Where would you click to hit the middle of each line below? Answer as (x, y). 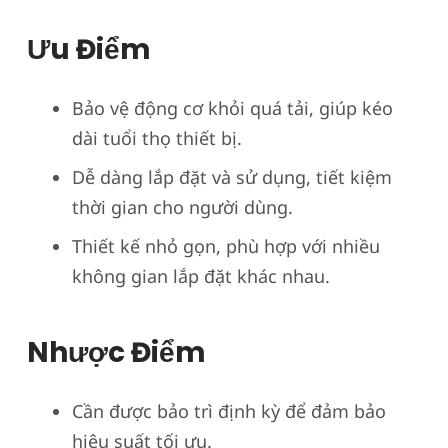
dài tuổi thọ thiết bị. (157, 137)
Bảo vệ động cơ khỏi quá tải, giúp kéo (232, 107)
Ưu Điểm (88, 49)
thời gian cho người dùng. (182, 206)
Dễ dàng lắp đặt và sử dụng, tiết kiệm (232, 176)
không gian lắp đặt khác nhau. (201, 275)
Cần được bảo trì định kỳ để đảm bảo (229, 410)
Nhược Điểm (116, 352)
